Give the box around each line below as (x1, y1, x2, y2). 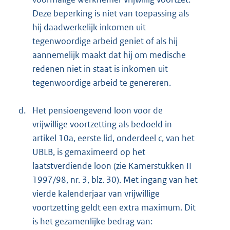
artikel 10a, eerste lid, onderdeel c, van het (32, 132, 195, 144)
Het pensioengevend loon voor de (32, 104, 163, 116)
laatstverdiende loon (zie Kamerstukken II (32, 160, 191, 171)
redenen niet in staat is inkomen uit (32, 63, 168, 74)
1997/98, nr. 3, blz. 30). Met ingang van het (32, 174, 198, 185)
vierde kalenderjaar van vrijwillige (32, 187, 160, 199)
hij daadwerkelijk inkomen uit (32, 21, 146, 33)
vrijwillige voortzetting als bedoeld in (32, 118, 172, 130)
